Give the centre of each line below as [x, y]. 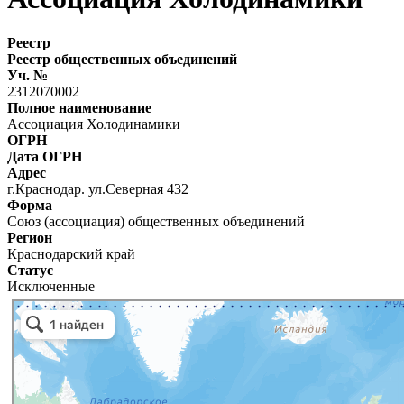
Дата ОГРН [45, 156]
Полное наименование [79, 107]
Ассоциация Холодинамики [94, 124]
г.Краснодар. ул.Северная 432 [98, 188]
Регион [30, 237]
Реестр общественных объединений [122, 59]
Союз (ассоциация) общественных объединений [156, 221]
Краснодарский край [71, 253]
